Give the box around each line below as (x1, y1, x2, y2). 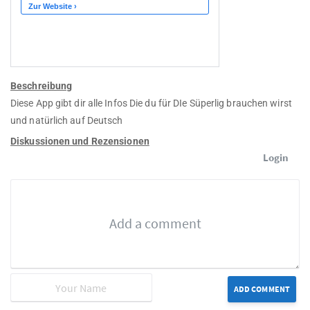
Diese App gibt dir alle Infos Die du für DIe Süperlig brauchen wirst (10, 98, 292, 109)
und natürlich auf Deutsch (10, 115, 123, 127)
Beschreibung (10, 80, 73, 92)
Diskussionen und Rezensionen (10, 136, 149, 147)
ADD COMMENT (233, 284, 290, 295)
